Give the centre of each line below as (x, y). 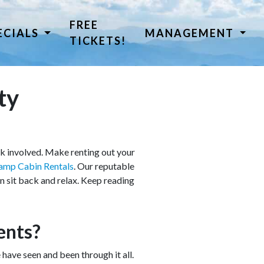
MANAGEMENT (191, 33)
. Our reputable (104, 166)
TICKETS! (98, 41)
